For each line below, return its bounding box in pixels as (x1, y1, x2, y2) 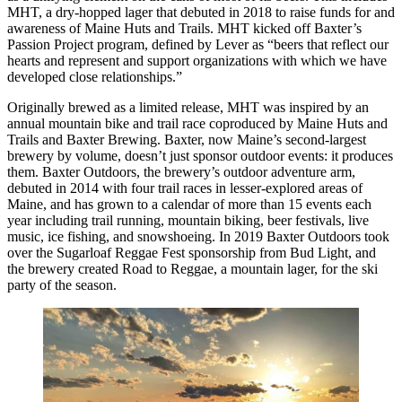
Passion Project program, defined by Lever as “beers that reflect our (7, 37, 389, 53)
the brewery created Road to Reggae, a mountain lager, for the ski (7, 261, 378, 277)
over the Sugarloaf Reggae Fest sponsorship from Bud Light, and (7, 245, 376, 261)
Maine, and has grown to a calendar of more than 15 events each (7, 197, 371, 213)
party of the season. (7, 277, 117, 293)
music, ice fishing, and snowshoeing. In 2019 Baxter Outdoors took (7, 229, 389, 245)
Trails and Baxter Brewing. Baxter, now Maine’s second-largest (7, 132, 366, 148)
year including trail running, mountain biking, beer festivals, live (7, 213, 369, 229)
